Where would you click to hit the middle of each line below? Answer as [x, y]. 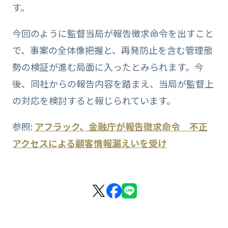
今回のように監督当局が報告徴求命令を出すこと [113, 33]
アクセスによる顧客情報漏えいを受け [89, 143]
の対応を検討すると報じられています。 [94, 100]
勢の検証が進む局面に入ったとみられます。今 [108, 66]
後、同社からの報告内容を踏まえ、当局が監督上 [113, 83]
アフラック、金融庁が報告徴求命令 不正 [121, 126]
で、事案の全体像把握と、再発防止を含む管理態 [112, 50]
